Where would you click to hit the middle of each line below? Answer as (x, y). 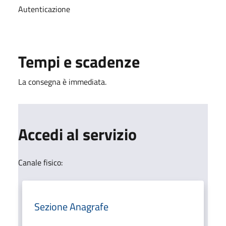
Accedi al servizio (77, 134)
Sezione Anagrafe (71, 206)
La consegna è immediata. (62, 81)
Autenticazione (44, 9)
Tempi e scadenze (79, 61)
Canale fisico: (40, 162)
